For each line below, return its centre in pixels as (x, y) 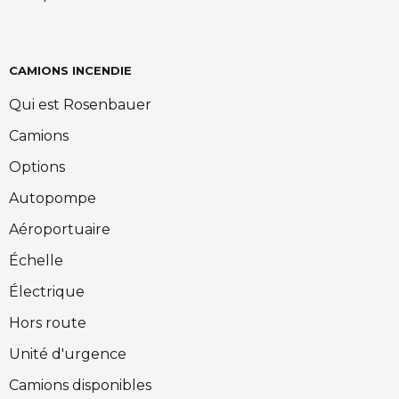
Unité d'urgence (68, 354)
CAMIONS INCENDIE (70, 70)
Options (37, 167)
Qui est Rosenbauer (80, 105)
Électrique (47, 292)
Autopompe (53, 198)
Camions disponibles (80, 385)
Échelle (36, 261)
